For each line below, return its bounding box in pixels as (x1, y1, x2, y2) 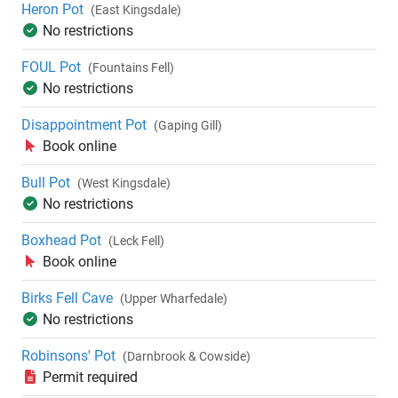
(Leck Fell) (108, 234, 164, 249)
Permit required (43, 369, 138, 386)
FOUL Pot (21, 59, 81, 76)
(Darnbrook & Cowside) (123, 349, 251, 364)
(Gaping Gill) (154, 118, 222, 133)
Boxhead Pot (21, 232, 101, 250)
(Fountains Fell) (88, 60, 174, 76)
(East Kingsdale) (91, 3, 181, 18)
